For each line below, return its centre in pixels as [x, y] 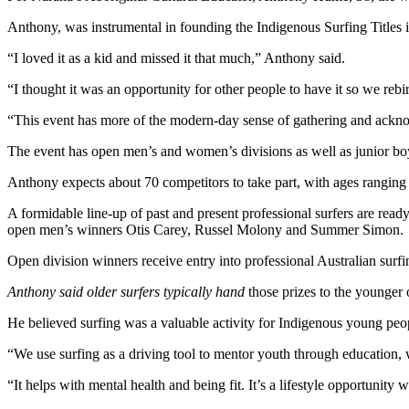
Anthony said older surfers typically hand [128, 291]
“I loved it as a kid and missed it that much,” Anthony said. [176, 58]
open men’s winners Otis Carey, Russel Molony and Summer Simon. [205, 229]
